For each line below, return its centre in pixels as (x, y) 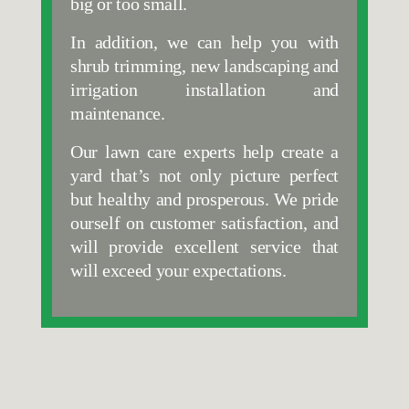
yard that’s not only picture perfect (204, 175)
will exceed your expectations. (178, 270)
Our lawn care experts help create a (204, 151)
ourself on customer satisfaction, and (204, 222)
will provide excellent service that (204, 246)
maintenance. (120, 113)
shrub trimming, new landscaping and (204, 65)
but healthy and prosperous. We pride (204, 199)
